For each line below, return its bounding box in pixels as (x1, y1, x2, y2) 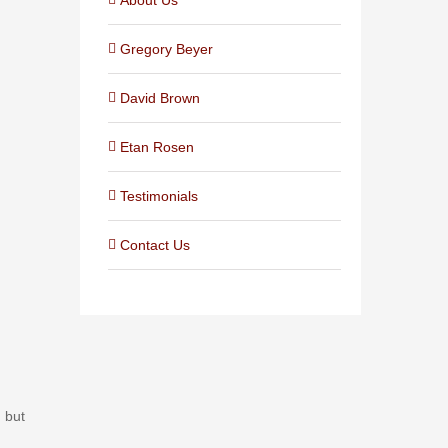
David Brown (120, 89, 201, 106)
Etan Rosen (120, 138, 195, 155)
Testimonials (120, 187, 199, 204)
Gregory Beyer (120, 40, 214, 57)
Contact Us (120, 236, 191, 253)
